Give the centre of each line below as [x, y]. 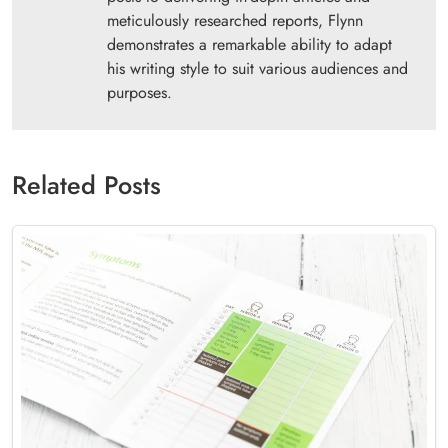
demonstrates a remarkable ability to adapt [249, 44]
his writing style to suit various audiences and [257, 68]
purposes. [139, 92]
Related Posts [86, 185]
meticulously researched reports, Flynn [235, 20]
